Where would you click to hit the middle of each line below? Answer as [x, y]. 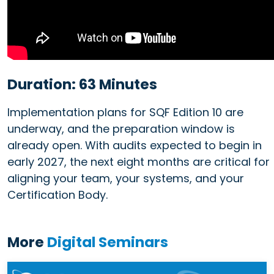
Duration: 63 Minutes [82, 84]
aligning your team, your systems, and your [126, 178]
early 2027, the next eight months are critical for [139, 161]
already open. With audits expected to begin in [135, 145]
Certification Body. [57, 194]
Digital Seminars [108, 242]
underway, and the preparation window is [121, 128]
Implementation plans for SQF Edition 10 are [125, 112]
